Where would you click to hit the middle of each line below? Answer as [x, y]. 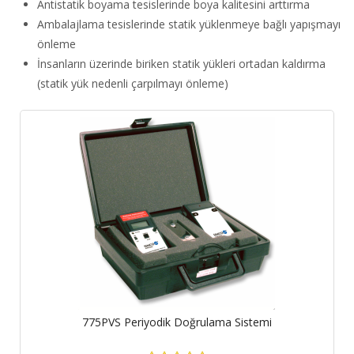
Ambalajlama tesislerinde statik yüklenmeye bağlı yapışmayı [189, 24]
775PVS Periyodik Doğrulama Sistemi [177, 322]
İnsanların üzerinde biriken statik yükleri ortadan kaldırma [181, 64]
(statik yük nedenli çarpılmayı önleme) [133, 84]
